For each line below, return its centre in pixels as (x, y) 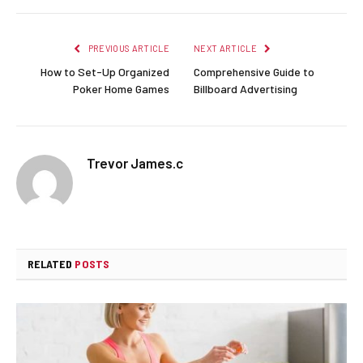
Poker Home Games (121, 88)
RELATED (51, 263)
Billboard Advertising (246, 88)
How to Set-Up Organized (105, 71)
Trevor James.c (135, 162)
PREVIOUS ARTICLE (128, 48)
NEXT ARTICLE (226, 48)
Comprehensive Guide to (254, 71)
